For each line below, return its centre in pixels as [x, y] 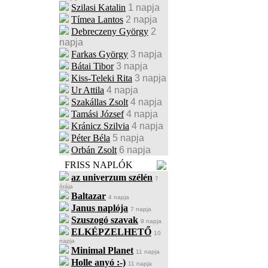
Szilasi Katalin [98, 7]
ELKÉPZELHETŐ [111, 232]
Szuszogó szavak [105, 220]
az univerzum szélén [112, 177]
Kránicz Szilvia [100, 126]
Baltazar [89, 196]
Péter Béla [91, 138]
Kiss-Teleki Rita [102, 78]
